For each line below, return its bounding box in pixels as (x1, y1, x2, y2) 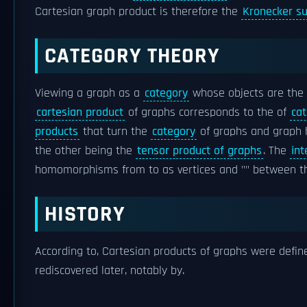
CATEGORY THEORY (45, 41, 220, 70)
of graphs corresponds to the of (125, 104, 290, 120)
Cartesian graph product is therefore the (35, 3, 241, 19)
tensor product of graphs (137, 143, 262, 158)
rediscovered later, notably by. (35, 262, 184, 278)
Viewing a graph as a (35, 85, 143, 101)
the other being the (35, 143, 136, 158)
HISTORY (45, 199, 125, 228)
